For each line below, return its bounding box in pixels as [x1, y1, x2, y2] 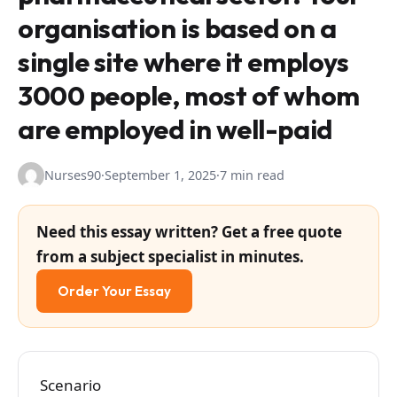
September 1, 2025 [105, 167, 216, 184]
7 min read [220, 167, 284, 184]
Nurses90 [44, 167, 101, 184]
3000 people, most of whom [18, 79, 360, 113]
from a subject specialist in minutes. [36, 246, 304, 268]
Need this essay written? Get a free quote [36, 222, 342, 243]
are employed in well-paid [18, 113, 332, 146]
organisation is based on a [18, 12, 337, 45]
